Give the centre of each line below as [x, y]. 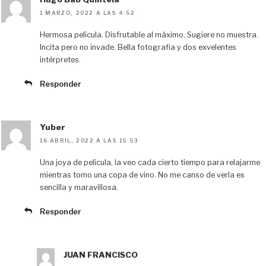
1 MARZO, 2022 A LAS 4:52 [88, 13]
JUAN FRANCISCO [101, 254]
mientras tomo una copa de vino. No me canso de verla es [142, 175]
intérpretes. [60, 60]
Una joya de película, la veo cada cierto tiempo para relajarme [150, 163]
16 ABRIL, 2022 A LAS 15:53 [90, 141]
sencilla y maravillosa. [79, 188]
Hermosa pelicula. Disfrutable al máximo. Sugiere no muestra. [149, 35]
